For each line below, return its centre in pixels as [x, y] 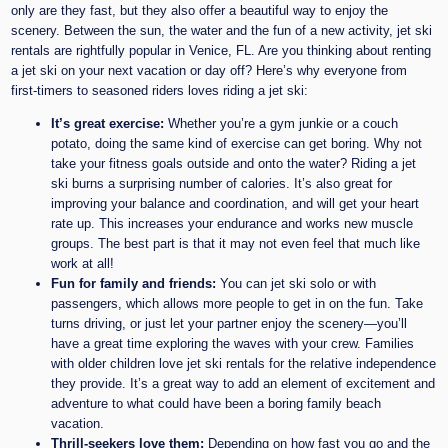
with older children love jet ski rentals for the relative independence [244, 363]
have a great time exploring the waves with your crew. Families [233, 343]
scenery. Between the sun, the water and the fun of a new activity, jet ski [222, 30]
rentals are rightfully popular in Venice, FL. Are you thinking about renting [221, 50]
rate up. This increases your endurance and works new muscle [232, 223]
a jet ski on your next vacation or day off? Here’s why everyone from [209, 70]
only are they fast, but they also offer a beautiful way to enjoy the [200, 10]
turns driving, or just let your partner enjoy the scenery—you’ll [229, 323]
